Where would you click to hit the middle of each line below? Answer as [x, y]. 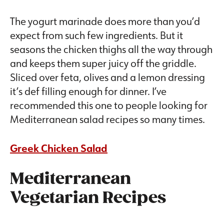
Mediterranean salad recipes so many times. [107, 119]
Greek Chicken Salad [59, 148]
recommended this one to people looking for [109, 105]
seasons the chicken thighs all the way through [111, 49]
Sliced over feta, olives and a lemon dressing [107, 77]
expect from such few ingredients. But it [96, 35]
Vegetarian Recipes [88, 198]
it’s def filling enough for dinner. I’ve [88, 91]
